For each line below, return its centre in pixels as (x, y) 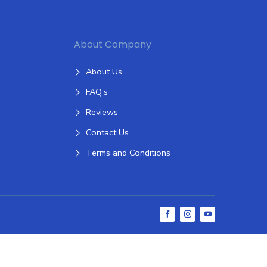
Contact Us (108, 132)
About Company (113, 44)
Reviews (102, 112)
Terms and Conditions (128, 152)
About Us (104, 71)
